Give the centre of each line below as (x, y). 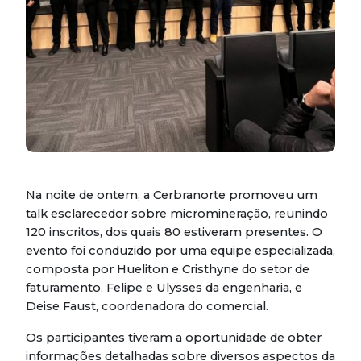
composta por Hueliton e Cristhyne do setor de (168, 270)
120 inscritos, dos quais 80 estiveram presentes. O (174, 232)
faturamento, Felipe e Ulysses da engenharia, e (164, 288)
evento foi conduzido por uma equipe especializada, (180, 251)
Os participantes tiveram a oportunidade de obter (174, 338)
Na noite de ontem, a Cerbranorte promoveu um (172, 195)
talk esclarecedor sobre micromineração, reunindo (177, 214)
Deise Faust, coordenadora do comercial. (147, 307)
